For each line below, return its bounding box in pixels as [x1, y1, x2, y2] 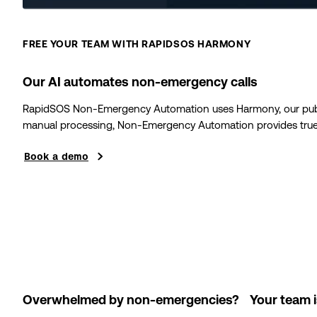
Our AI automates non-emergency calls [23, 74, 258, 90]
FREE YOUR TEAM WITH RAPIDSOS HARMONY [23, 38, 251, 50]
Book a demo [24, 151, 88, 163]
